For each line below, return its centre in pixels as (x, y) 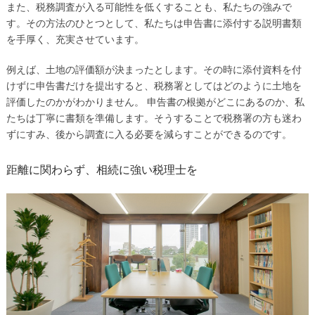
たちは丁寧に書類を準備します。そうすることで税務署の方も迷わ (154, 118)
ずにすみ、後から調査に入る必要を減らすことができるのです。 (149, 134)
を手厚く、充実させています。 (75, 39)
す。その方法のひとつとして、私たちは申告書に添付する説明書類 (154, 23)
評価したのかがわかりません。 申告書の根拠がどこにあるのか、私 (155, 102)
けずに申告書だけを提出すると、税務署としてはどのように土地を (154, 85)
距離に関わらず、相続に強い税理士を (102, 169)
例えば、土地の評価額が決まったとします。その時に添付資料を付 (154, 69)
